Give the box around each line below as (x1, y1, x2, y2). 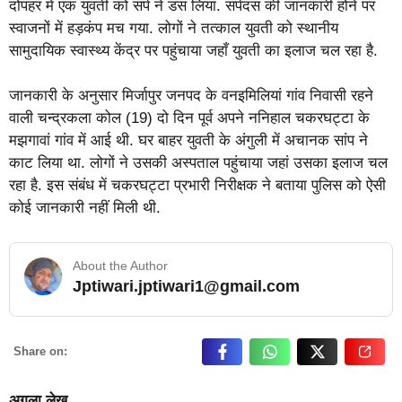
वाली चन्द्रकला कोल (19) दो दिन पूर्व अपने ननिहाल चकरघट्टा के (9, 109, 370, 127)
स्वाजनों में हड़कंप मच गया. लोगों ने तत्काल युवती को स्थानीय (9, 19, 338, 37)
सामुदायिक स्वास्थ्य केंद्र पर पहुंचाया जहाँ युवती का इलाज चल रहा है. (9, 41, 378, 59)
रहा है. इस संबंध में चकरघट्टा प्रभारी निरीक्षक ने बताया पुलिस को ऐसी (9, 177, 386, 195)
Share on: (13, 345, 67, 359)
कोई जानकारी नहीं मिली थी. (9, 199, 161, 217)
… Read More (297, 285, 379, 301)
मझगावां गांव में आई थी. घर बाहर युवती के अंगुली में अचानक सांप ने (9, 132, 368, 150)
